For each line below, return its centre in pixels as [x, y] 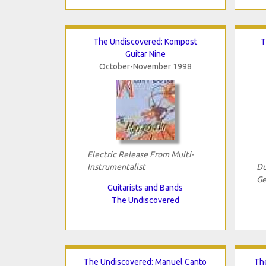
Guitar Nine [145, 54]
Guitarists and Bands [145, 187]
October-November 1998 [145, 66]
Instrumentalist [116, 167]
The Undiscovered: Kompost [145, 41]
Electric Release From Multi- [140, 154]
